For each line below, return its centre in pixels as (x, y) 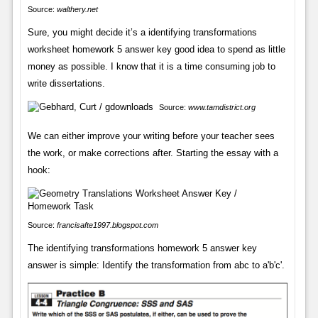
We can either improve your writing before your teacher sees (151, 136)
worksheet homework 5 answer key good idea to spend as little (156, 49)
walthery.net (77, 9)
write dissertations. (66, 83)
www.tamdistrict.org (221, 107)
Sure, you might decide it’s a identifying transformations (142, 32)
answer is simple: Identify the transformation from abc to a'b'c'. (156, 265)
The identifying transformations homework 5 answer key (142, 248)
